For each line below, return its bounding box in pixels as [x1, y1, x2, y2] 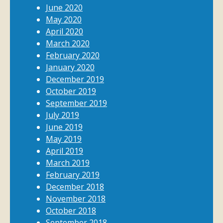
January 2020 [46, 62, 95, 73]
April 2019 [46, 145, 83, 156]
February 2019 [46, 169, 100, 180]
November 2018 [46, 193, 106, 204]
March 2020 [46, 38, 90, 49]
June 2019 [46, 121, 83, 132]
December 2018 [46, 181, 104, 192]
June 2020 [46, 2, 83, 13]
